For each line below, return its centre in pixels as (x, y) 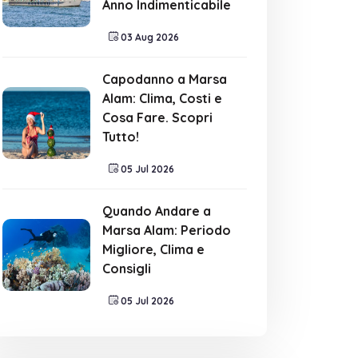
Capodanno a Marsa (165, 79)
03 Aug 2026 (149, 37)
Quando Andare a (157, 211)
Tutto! (121, 137)
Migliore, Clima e (153, 249)
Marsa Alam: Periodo (167, 230)
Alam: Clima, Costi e (162, 98)
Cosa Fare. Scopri (157, 117)
